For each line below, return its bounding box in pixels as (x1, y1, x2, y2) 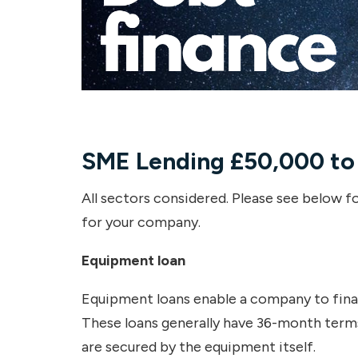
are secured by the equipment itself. (82, 337, 319, 356)
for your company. (82, 213, 204, 231)
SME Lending (82, 145, 230, 176)
